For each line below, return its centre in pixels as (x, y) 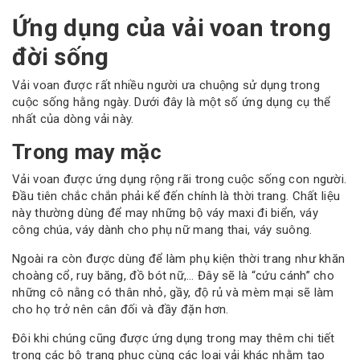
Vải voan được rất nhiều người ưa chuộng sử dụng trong (166, 86)
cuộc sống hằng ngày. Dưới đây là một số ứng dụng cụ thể (172, 102)
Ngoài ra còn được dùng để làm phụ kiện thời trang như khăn (179, 258)
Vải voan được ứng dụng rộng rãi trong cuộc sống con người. (180, 179)
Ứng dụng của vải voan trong (172, 27)
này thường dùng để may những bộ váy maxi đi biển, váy (165, 213)
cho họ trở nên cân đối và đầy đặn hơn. (121, 309)
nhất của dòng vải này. (73, 119)
